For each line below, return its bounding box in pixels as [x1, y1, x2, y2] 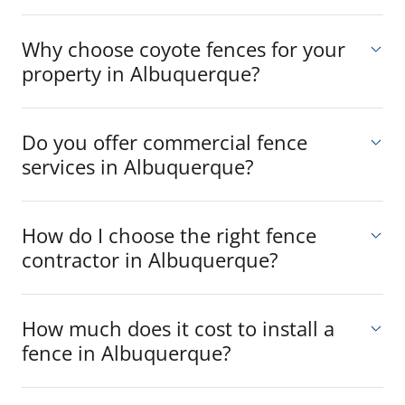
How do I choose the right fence [22, 221, 316, 249]
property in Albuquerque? [22, 59, 260, 87]
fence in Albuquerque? [22, 338, 231, 366]
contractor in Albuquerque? [22, 245, 278, 273]
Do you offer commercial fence [22, 127, 307, 155]
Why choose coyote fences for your [22, 34, 345, 62]
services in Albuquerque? [22, 152, 254, 180]
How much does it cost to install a [22, 314, 334, 342]
